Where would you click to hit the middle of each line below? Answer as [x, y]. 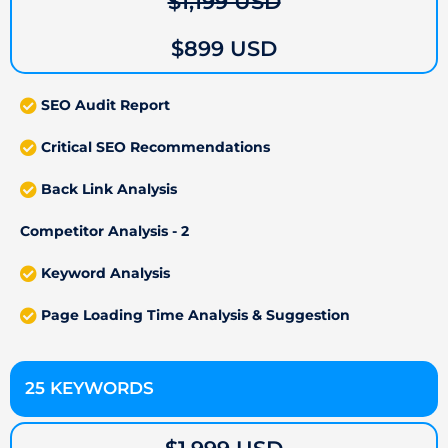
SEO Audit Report [106, 105]
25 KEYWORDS [89, 388]
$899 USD [224, 49]
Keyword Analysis [106, 273]
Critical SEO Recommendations [156, 147]
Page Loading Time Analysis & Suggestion [196, 315]
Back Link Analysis [109, 189]
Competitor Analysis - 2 [104, 231]
